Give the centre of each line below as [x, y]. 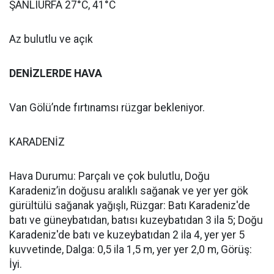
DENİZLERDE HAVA [56, 73]
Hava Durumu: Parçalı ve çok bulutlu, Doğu [109, 176]
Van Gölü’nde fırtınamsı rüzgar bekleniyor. [107, 108]
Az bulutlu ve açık [51, 39]
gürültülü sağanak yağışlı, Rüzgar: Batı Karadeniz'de [130, 206]
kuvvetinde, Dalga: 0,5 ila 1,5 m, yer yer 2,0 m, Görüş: [131, 250]
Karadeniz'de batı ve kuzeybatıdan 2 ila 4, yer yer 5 [127, 235]
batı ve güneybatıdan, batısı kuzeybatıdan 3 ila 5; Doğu [136, 220]
